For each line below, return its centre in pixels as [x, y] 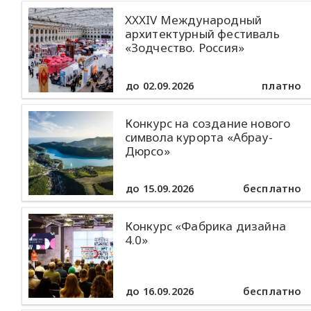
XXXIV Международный [193, 20]
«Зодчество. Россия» [184, 48]
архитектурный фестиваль [202, 34]
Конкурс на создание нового [208, 123]
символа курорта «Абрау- [199, 137]
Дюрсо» [147, 151]
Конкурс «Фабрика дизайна [205, 226]
